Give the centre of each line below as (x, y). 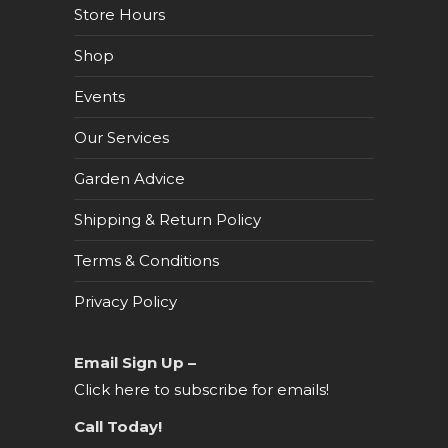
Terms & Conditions (146, 260)
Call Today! (118, 426)
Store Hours (119, 14)
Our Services (121, 137)
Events (99, 96)
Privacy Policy (125, 301)
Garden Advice (129, 178)
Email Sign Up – (137, 362)
